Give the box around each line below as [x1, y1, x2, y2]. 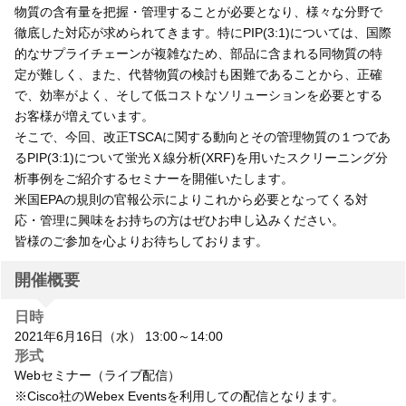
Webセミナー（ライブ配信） [14, 367, 180, 382]
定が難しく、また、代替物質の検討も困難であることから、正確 [14, 66, 382, 82]
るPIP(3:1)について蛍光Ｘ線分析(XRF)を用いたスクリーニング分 [14, 150, 388, 165]
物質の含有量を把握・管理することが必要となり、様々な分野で [14, 4, 382, 19]
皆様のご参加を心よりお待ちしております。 [14, 233, 268, 248]
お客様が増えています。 [14, 108, 154, 123]
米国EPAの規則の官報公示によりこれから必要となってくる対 [14, 191, 368, 207]
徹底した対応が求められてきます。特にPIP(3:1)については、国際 [14, 24, 391, 40]
